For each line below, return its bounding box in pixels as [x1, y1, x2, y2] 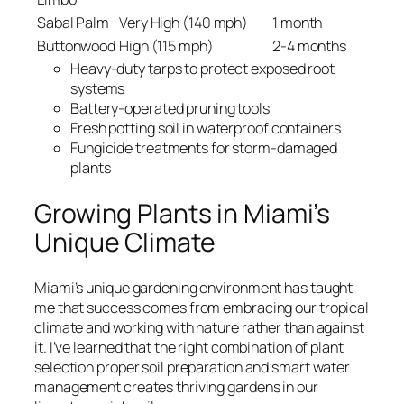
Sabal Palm [37, 12, 109, 32]
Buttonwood [37, 35, 115, 56]
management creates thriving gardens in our [34, 377, 318, 398]
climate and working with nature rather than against [34, 317, 364, 338]
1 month [272, 12, 323, 32]
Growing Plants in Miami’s [34, 195, 330, 231]
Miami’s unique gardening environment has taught [34, 278, 353, 298]
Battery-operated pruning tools [70, 97, 270, 118]
